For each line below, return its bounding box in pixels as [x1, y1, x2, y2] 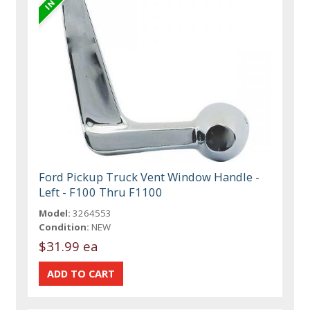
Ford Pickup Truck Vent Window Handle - [39, 169, 260, 185]
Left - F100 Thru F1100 [39, 184, 163, 201]
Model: [39, 207, 71, 220]
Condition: [39, 221, 90, 234]
